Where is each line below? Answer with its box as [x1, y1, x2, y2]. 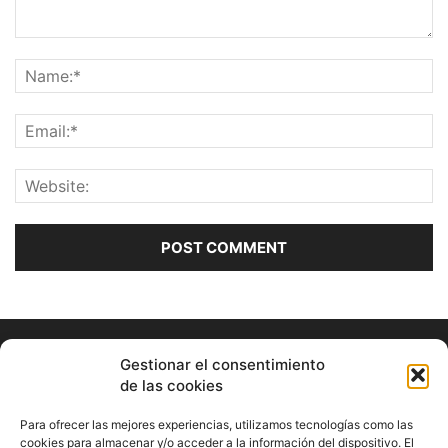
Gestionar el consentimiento [120, 355, 325, 374]
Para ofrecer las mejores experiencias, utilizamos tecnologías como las [20, 417, 413, 432]
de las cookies [120, 376, 223, 395]
